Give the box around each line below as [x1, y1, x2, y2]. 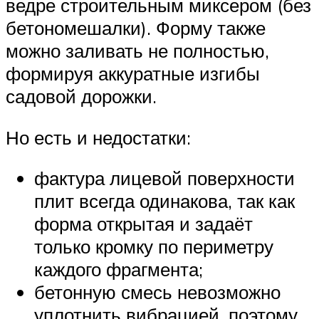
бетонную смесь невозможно [34, 281, 281, 304]
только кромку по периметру [34, 235, 273, 258]
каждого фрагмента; [34, 258, 203, 281]
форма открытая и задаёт [34, 212, 253, 236]
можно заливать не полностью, [6, 39, 269, 63]
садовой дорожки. [6, 85, 157, 108]
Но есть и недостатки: [6, 125, 191, 149]
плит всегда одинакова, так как [34, 189, 295, 213]
